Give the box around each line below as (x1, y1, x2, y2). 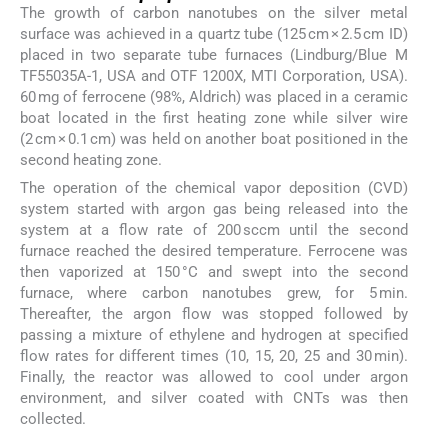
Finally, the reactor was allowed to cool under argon (20, 367, 408, 386)
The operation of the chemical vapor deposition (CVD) (20, 178, 408, 197)
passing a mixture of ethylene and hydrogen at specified (20, 325, 408, 344)
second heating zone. (20, 150, 162, 169)
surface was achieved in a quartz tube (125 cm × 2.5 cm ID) (20, 24, 408, 43)
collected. (20, 409, 86, 428)
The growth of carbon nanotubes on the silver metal (20, 3, 408, 22)
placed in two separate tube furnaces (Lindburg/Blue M (20, 45, 408, 64)
